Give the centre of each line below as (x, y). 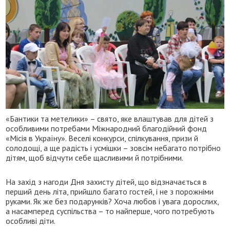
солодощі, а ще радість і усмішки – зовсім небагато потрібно (113, 148)
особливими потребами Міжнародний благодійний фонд (107, 128)
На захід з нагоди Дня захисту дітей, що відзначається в (107, 181)
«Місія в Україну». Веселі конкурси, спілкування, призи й (102, 138)
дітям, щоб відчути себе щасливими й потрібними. (95, 157)
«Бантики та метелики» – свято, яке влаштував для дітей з (110, 118)
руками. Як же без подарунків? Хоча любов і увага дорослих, (112, 201)
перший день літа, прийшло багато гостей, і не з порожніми (110, 191)
